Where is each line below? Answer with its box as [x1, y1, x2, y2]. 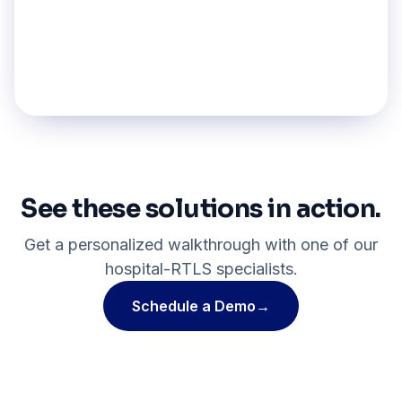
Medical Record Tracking [61, 13, 204, 27]
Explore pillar [56, 65, 139, 80]
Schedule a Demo [132, 297, 256, 315]
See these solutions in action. [21, 193, 381, 224]
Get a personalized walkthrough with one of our [24, 235, 378, 254]
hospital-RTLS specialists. [104, 259, 298, 278]
